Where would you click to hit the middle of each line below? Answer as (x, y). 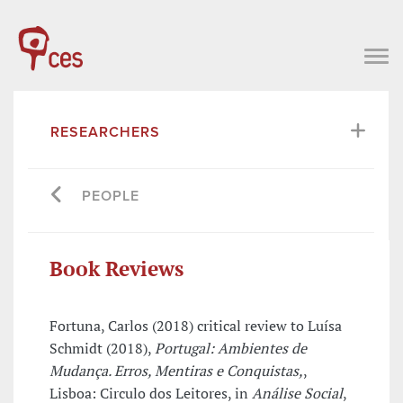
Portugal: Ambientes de (231, 349)
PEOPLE (111, 196)
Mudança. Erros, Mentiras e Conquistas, (176, 371)
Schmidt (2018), (102, 349)
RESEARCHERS (105, 132)
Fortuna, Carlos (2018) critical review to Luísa (196, 326)
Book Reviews (116, 268)
